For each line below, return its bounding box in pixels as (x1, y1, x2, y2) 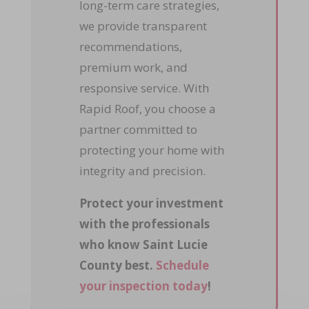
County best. (79, 257, 156, 274)
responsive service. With (79, 80, 209, 97)
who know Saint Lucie (79, 237, 208, 253)
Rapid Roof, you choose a (79, 101, 216, 117)
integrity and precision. (79, 163, 208, 179)
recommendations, (79, 39, 182, 55)
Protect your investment (79, 195, 223, 212)
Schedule (155, 257, 209, 274)
